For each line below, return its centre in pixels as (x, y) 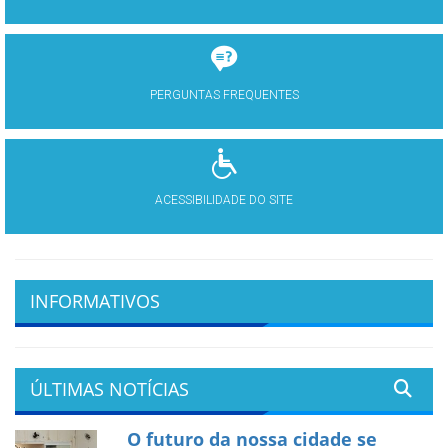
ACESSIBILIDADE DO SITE (224, 200)
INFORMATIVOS (95, 301)
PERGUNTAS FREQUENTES (224, 95)
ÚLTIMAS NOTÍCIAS (109, 389)
